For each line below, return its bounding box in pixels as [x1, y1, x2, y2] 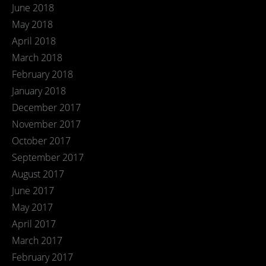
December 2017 [12, 101, 81, 114]
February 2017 [12, 251, 73, 264]
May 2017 [12, 201, 53, 214]
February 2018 [12, 68, 73, 81]
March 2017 [12, 234, 62, 247]
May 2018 [12, 18, 53, 31]
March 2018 [12, 51, 62, 64]
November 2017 [12, 118, 81, 131]
